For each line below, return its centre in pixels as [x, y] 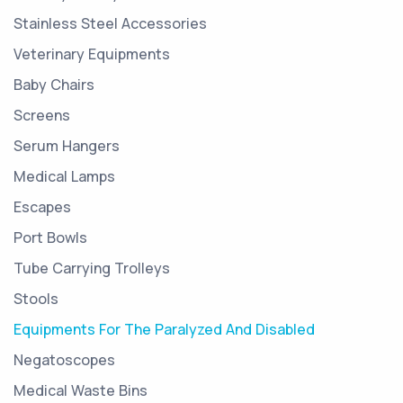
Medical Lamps [64, 176]
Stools [36, 298]
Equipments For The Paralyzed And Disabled [164, 329]
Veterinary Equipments [92, 54]
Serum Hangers [67, 145]
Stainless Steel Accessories [110, 23]
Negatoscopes [64, 359]
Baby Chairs [54, 84]
